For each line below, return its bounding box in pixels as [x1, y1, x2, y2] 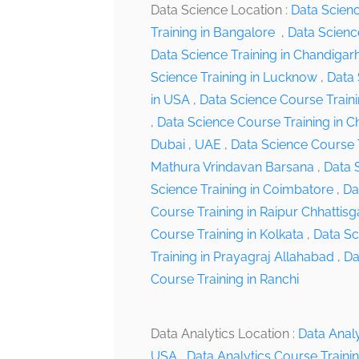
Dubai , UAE [151, 137, 221, 152]
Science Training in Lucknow [151, 70, 317, 85]
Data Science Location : [151, 2, 291, 18]
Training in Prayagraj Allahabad [151, 249, 334, 264]
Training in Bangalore [151, 25, 278, 40]
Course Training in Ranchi [151, 272, 299, 287]
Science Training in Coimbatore [151, 182, 333, 197]
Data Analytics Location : [151, 326, 298, 341]
